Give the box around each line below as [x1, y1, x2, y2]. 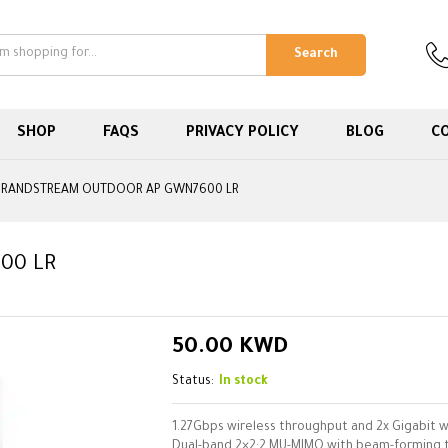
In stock [219, 375, 269, 390]
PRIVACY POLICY [185, 126, 299, 143]
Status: [172, 375, 215, 390]
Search [294, 47, 338, 62]
